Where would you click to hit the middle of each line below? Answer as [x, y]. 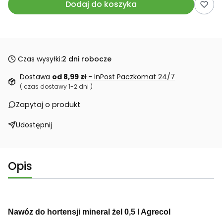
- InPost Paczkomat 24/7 [132, 77]
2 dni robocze [87, 59]
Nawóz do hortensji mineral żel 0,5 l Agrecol [89, 212]
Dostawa [36, 77]
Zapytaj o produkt [48, 105]
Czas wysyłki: [40, 59]
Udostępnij [34, 125]
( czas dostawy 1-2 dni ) [56, 86]
